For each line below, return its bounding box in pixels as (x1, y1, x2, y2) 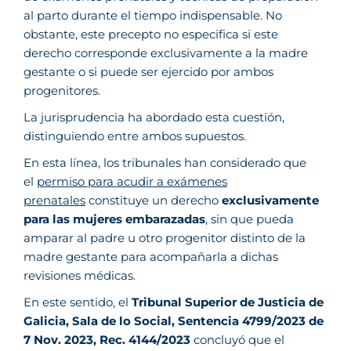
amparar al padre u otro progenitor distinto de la (24, 230, 306, 245)
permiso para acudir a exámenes (37, 174, 227, 189)
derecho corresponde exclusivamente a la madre (24, 45, 308, 60)
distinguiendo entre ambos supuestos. (24, 128, 246, 143)
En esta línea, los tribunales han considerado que (24, 155, 306, 170)
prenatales (24, 193, 85, 208)
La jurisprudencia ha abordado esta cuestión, (24, 110, 284, 125)
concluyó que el (194, 332, 284, 347)
